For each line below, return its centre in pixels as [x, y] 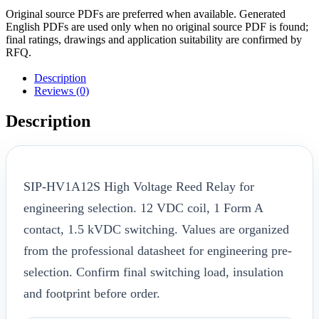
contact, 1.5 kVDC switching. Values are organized [156, 229]
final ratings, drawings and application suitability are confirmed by [154, 39]
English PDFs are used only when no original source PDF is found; [157, 26]
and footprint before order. [92, 293]
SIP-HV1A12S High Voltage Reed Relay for [139, 186]
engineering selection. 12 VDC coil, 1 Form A [143, 208]
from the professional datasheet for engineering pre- [158, 250]
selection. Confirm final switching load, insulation [153, 272]
